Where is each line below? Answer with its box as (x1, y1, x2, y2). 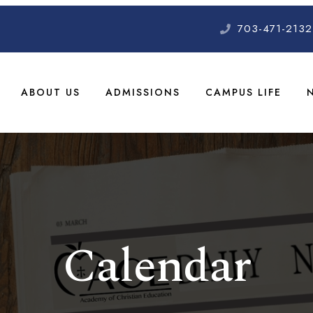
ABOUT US (20, 85, 80, 99)
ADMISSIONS (105, 85, 180, 99)
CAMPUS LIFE (205, 85, 282, 99)
